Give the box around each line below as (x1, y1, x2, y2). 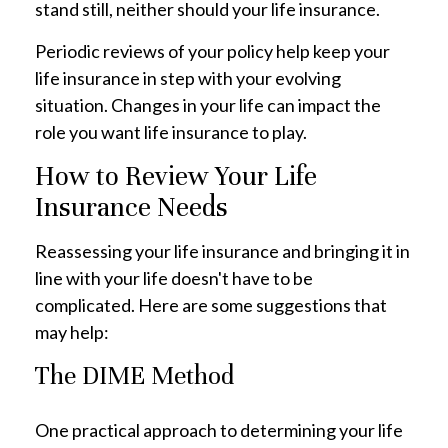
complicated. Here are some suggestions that (35, 294, 387, 316)
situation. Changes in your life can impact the (35, 94, 381, 116)
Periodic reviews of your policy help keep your (35, 40, 390, 62)
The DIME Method (35, 360, 234, 391)
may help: (35, 321, 109, 343)
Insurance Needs (35, 191, 228, 224)
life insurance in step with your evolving (35, 67, 341, 89)
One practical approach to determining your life (35, 419, 403, 441)
